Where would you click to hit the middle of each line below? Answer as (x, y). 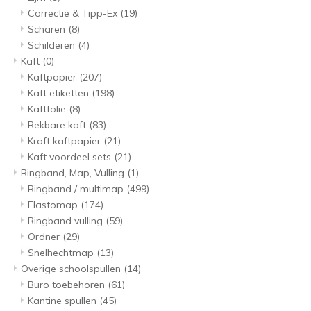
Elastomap (54, 205)
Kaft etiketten (60, 93)
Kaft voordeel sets (71, 157)
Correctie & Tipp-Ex (74, 14)
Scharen (48, 30)
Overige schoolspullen (72, 269)
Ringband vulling (67, 221)
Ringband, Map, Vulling (74, 173)
